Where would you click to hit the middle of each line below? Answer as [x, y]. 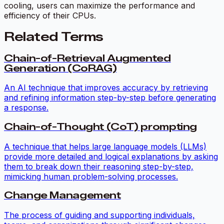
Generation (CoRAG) [60, 68]
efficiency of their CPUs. [50, 15]
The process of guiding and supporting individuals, [99, 215]
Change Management [62, 195]
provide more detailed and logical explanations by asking [111, 156]
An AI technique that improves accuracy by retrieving [106, 88]
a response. [26, 108]
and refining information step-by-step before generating [110, 98]
